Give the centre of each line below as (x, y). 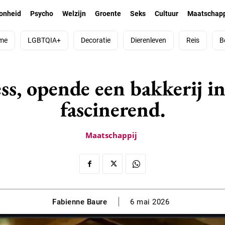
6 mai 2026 (150, 202)
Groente (108, 14)
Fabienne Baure (80, 202)
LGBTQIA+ (44, 40)
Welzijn (74, 14)
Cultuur (166, 14)
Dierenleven (148, 40)
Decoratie (95, 40)
